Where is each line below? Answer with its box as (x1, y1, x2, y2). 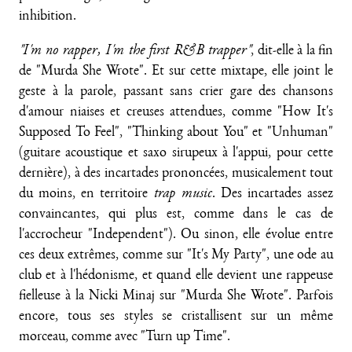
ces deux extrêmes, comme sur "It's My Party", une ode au (19, 248, 333, 262)
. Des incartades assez (211, 187, 333, 201)
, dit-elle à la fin (251, 44, 334, 58)
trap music (153, 187, 212, 201)
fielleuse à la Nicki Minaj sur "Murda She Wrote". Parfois (19, 289, 333, 303)
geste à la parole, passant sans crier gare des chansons (19, 85, 333, 99)
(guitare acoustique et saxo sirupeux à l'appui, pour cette (19, 146, 333, 160)
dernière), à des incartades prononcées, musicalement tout (19, 167, 333, 181)
